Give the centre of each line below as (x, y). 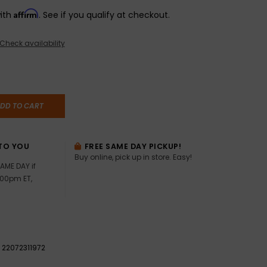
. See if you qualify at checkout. (104, 15)
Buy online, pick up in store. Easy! (133, 157)
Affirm (26, 13)
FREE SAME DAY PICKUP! (132, 146)
